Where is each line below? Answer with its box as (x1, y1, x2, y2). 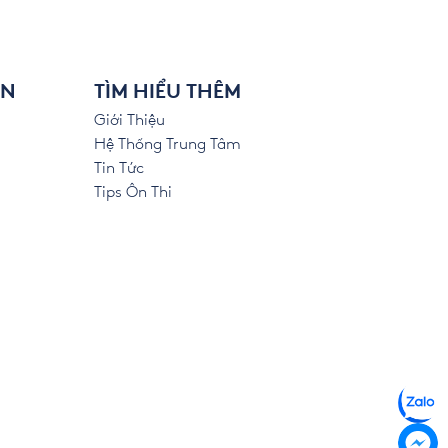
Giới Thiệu (94, 112, 165, 128)
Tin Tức (94, 160, 144, 176)
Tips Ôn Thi (94, 184, 172, 200)
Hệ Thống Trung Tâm (94, 136, 241, 152)
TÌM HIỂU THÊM (94, 83, 241, 103)
